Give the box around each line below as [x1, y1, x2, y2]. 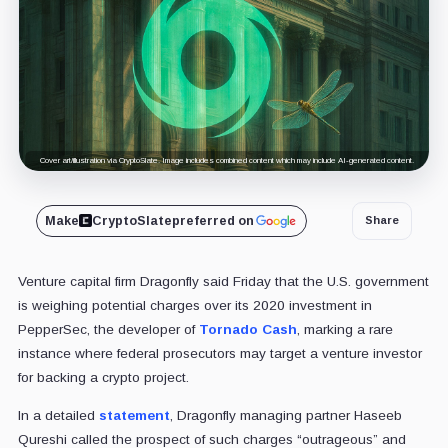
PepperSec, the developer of [17, 321, 199, 337]
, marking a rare [296, 321, 393, 337]
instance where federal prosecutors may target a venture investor [17, 345, 422, 361]
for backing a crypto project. [17, 369, 189, 385]
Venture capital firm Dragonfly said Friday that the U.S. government [17, 273, 429, 289]
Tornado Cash [198, 321, 297, 337]
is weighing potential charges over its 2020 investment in [17, 297, 372, 313]
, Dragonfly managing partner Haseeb [169, 407, 402, 423]
